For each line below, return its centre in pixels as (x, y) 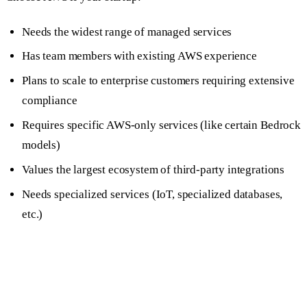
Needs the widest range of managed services (127, 32)
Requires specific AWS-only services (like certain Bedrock (161, 125)
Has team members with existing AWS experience (139, 56)
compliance (50, 101)
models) (41, 145)
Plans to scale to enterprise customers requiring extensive (158, 81)
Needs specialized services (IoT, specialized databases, (152, 194)
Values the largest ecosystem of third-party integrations (153, 169)
